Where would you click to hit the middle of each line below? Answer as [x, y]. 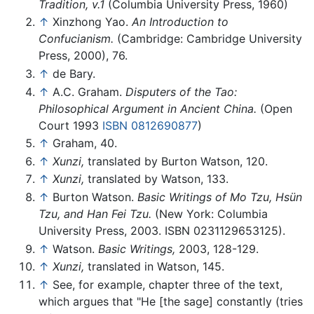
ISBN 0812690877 [150, 125]
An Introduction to [180, 22]
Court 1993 [70, 125]
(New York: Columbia [210, 213]
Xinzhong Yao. [92, 22]
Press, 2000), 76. [83, 56]
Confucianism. [76, 39]
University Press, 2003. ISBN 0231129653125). [162, 230]
